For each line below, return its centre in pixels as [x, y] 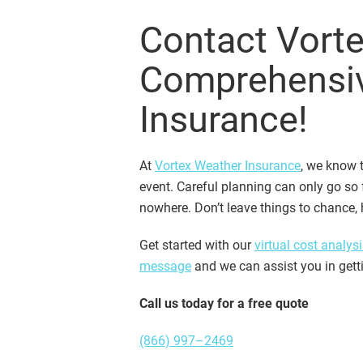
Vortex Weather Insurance [228, 166]
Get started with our [197, 246]
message [165, 267]
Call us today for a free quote [224, 304]
